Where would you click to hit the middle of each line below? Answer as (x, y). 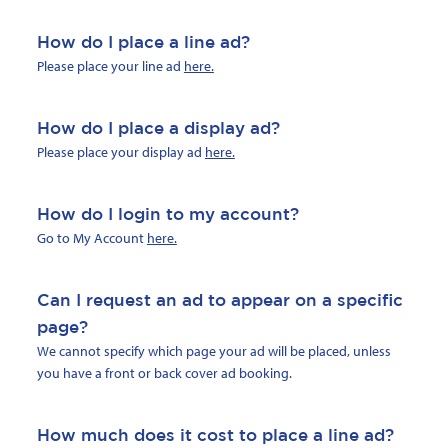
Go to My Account (91, 238)
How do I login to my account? (167, 214)
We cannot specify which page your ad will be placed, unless (213, 351)
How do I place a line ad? (143, 42)
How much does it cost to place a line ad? (215, 435)
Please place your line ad (110, 66)
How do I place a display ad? (158, 128)
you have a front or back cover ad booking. (164, 373)
